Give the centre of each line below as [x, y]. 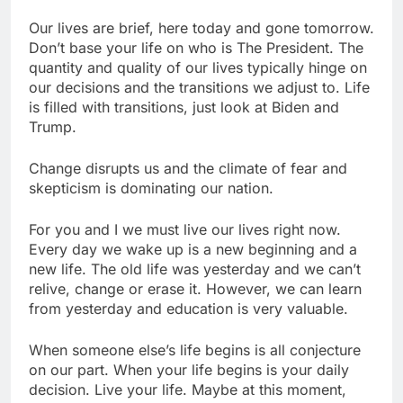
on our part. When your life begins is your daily [189, 369]
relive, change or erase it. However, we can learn [195, 288]
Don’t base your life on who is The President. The [196, 47]
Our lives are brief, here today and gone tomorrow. [201, 27]
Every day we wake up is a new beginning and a [193, 249]
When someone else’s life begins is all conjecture [195, 349]
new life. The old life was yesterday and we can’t [195, 269]
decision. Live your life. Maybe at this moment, [188, 389]
